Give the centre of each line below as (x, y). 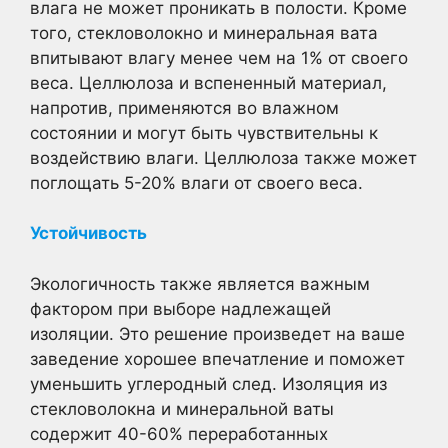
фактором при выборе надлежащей (180, 308)
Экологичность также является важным (200, 283)
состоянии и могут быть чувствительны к (204, 132)
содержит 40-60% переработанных (179, 433)
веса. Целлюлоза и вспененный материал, (208, 82)
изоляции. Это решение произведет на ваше (217, 333)
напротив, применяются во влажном (184, 107)
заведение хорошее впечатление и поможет (217, 358)
